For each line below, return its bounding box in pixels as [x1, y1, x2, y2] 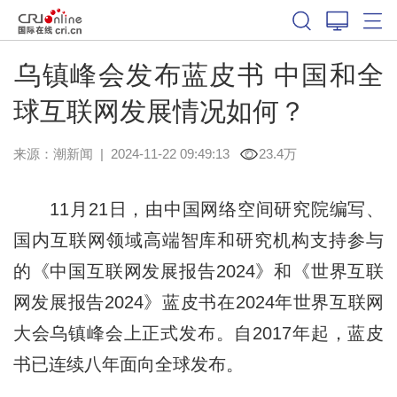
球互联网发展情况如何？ [12, 96, 306, 126]
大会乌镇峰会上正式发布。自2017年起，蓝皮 [12, 323, 385, 343]
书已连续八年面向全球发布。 [12, 354, 244, 374]
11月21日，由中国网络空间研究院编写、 [12, 198, 385, 219]
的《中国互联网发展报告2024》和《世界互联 [12, 261, 385, 281]
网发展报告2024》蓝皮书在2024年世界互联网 [12, 292, 385, 312]
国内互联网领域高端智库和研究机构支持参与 [12, 230, 385, 250]
